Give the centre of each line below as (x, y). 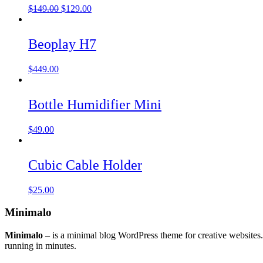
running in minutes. (41, 246)
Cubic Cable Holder (85, 165)
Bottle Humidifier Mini (95, 104)
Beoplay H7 (62, 44)
